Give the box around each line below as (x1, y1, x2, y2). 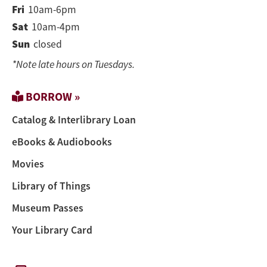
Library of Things (12, 179, 91, 193)
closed (31, 37, 62, 51)
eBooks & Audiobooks (12, 135, 112, 148)
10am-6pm (26, 2, 76, 16)
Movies (12, 157, 44, 170)
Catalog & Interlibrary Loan (12, 113, 136, 126)
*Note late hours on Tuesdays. (12, 57, 135, 71)
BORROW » (23, 88, 80, 104)
